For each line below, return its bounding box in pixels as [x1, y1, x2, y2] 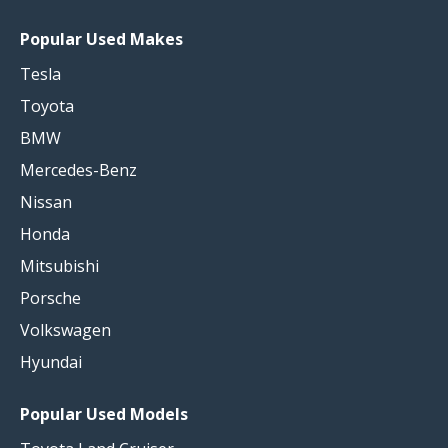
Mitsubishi [20, 254, 99, 277]
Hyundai [20, 350, 82, 373]
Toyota [20, 94, 74, 117]
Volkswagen [20, 318, 111, 341]
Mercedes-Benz [20, 158, 137, 181]
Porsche [20, 286, 81, 309]
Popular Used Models [20, 402, 188, 425]
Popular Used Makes [20, 27, 183, 50]
